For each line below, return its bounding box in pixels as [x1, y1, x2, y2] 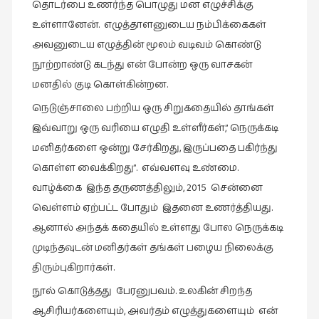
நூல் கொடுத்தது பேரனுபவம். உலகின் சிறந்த [31, 283, 254, 300]
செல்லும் [4, 108, 53, 124]
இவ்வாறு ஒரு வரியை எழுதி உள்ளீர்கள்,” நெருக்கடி [31, 120, 278, 137]
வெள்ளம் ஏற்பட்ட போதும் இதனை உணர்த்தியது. [31, 200, 273, 216]
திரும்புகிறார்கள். [31, 260, 115, 276]
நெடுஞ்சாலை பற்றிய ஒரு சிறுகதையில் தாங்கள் [31, 100, 274, 117]
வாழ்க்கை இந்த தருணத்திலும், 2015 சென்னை [31, 180, 263, 197]
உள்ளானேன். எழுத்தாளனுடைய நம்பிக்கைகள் [31, 17, 266, 33]
